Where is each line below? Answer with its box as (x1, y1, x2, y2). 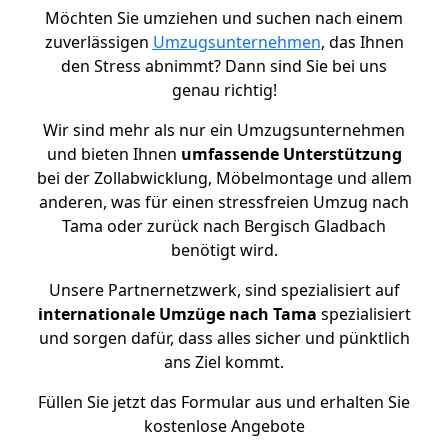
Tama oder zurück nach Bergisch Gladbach (62, 215, 386, 237)
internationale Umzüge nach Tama (37, 303, 317, 325)
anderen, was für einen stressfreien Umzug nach (39, 191, 409, 213)
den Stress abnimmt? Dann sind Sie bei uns (61, 55, 387, 77)
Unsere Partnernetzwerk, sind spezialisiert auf (48, 279, 400, 301)
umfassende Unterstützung (180, 143, 402, 165)
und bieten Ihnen (46, 143, 181, 165)
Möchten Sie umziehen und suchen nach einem (45, 7, 403, 29)
